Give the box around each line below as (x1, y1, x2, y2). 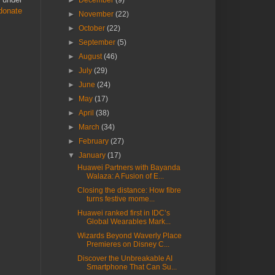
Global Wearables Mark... (86, 217, 171, 226)
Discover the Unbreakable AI (77, 254, 172, 263)
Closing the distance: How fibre (77, 186, 181, 195)
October (79, 24, 107, 33)
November (79, 10, 116, 18)
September (79, 38, 118, 47)
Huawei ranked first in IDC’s (77, 209, 170, 217)
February (79, 137, 111, 145)
